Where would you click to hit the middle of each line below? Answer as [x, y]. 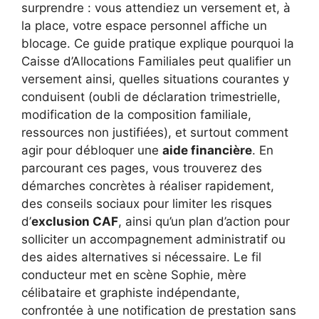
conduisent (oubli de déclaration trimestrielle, [151, 96]
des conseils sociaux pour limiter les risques [147, 203]
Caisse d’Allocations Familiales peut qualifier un [156, 61]
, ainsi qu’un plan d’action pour [204, 221]
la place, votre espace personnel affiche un [144, 25]
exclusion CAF [75, 221]
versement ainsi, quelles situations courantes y [155, 79]
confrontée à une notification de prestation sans [159, 310]
